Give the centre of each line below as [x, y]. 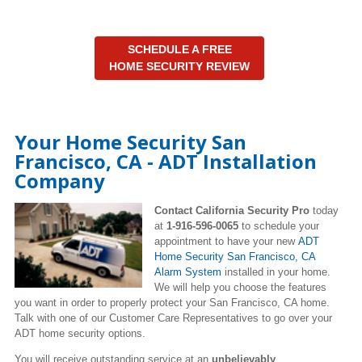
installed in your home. [276, 271]
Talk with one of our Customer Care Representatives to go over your [173, 318]
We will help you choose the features [240, 287]
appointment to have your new [226, 241]
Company [60, 180]
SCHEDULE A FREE [179, 49]
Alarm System [188, 271]
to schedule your [279, 225]
